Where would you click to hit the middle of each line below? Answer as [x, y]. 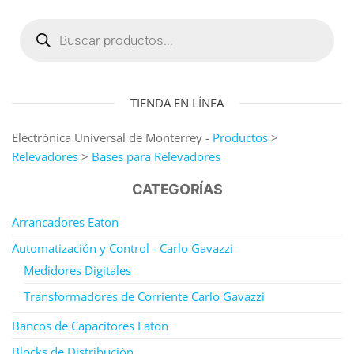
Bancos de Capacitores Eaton [90, 325]
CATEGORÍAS [177, 189]
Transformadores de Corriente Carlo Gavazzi [144, 296]
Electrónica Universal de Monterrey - [112, 137]
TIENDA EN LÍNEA [177, 102]
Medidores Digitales [77, 270]
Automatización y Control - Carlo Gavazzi [122, 248]
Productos [240, 137]
